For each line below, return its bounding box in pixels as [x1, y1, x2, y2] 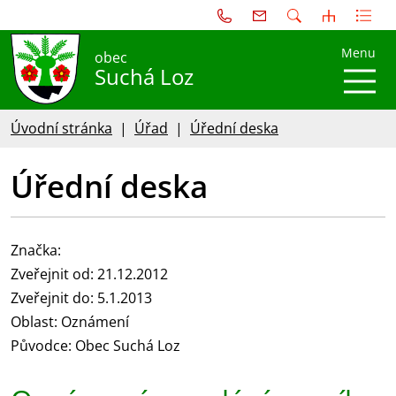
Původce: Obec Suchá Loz [11, 335, 180, 355]
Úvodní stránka [11, 118, 112, 138]
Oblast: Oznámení [11, 311, 129, 331]
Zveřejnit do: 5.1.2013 [11, 287, 152, 308]
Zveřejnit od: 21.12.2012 [11, 263, 168, 284]
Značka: [11, 240, 61, 260]
